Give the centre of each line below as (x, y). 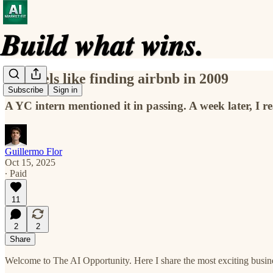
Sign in (65, 90)
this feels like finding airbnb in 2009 (117, 78)
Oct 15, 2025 (30, 162)
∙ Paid (16, 173)
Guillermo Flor (34, 151)
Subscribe (26, 90)
